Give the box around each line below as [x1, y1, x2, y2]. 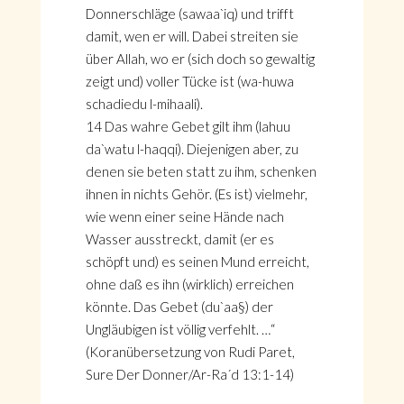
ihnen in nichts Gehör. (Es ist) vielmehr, [85, 186, 308, 202]
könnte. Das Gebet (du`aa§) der [85, 298, 273, 315]
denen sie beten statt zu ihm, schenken [85, 163, 317, 179]
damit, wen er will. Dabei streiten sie [85, 28, 298, 44]
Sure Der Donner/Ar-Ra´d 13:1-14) [85, 366, 297, 382]
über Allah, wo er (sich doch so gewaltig [85, 50, 315, 67]
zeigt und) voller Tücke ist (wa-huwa [85, 73, 294, 89]
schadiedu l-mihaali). [85, 96, 203, 112]
